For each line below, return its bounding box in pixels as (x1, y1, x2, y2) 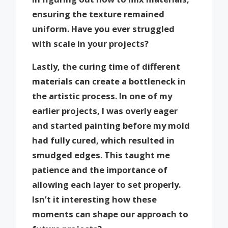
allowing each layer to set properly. (32, 178, 181, 190)
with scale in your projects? (32, 37, 149, 49)
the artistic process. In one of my (32, 90, 173, 102)
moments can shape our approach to (32, 208, 189, 220)
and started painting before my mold (32, 119, 190, 131)
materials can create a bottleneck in (32, 75, 186, 87)
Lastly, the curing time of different (32, 60, 181, 72)
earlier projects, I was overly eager (32, 104, 178, 117)
